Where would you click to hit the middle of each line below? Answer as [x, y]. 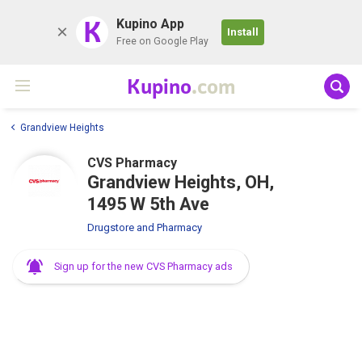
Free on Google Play [162, 41]
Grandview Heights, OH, [181, 182]
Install [243, 32]
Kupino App [150, 24]
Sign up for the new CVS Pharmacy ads [143, 266]
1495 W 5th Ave [148, 204]
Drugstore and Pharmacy [145, 227]
